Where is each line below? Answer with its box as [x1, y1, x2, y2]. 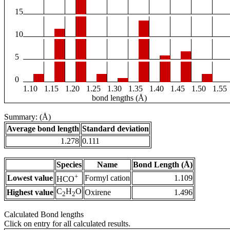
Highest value [7, 188, 53, 197]
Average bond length [7, 124, 79, 133]
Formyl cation [85, 174, 130, 183]
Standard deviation [82, 124, 149, 133]
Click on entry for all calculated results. [4, 219, 130, 228]
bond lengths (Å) [91, 93, 147, 103]
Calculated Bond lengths [4, 210, 84, 219]
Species [56, 160, 82, 169]
